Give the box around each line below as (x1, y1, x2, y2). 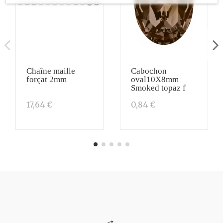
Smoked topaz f (130, 83, 186, 93)
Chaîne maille (26, 66, 76, 76)
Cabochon (130, 66, 167, 76)
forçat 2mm (26, 74, 67, 84)
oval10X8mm (130, 74, 179, 84)
